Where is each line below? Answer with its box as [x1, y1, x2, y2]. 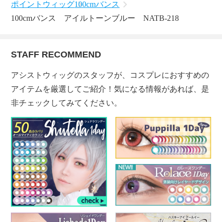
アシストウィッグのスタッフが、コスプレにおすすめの [11, 71, 210, 80]
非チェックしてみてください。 [11, 99, 122, 108]
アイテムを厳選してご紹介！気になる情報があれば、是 [11, 85, 210, 94]
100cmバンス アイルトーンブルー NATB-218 [11, 14, 179, 23]
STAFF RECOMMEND [11, 50, 102, 60]
